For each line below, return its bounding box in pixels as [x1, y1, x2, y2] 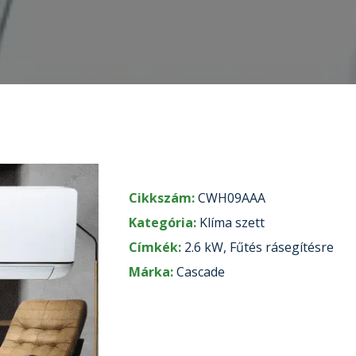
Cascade [176, 263, 225, 281]
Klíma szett [199, 214, 265, 231]
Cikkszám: [128, 189, 198, 207]
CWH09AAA [197, 189, 265, 207]
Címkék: [128, 238, 184, 256]
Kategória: [128, 214, 199, 231]
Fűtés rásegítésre [229, 238, 334, 256]
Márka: [128, 263, 176, 281]
